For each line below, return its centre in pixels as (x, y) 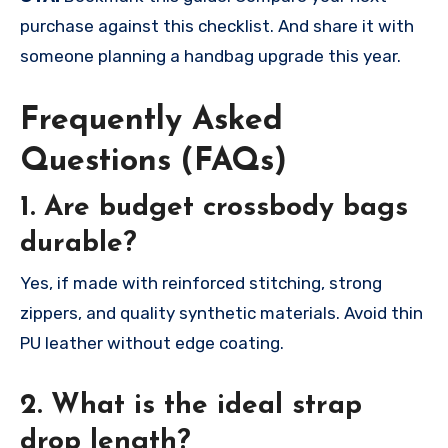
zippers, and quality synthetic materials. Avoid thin (221, 312)
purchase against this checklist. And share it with (217, 26)
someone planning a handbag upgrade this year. (210, 56)
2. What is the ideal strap (191, 405)
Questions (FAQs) (153, 162)
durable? (78, 243)
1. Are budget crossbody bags (214, 207)
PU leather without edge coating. (152, 342)
